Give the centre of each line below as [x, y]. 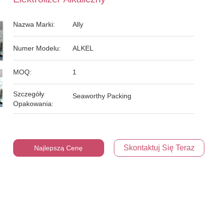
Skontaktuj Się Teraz [159, 148]
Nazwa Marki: [34, 24]
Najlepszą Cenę [59, 148]
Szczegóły [29, 94]
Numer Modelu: [37, 48]
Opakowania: [34, 104]
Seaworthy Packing [102, 96]
